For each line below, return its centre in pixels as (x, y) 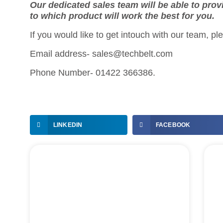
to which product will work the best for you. (123, 16)
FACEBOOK (173, 125)
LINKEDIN (68, 125)
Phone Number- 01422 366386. (93, 72)
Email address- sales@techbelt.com (101, 54)
